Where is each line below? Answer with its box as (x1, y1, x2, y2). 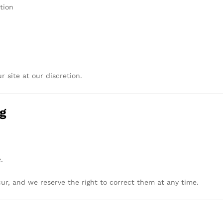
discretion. (46, 71, 82, 80)
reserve (40, 178, 68, 187)
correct (110, 178, 137, 187)
